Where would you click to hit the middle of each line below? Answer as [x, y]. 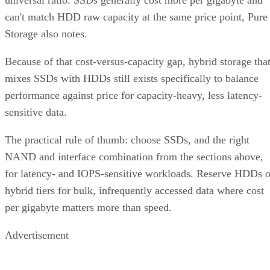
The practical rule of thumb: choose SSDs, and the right [127, 140]
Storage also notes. [46, 34]
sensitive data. [36, 112]
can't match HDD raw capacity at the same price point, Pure [136, 17]
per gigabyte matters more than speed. [88, 208]
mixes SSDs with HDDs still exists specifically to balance [132, 79]
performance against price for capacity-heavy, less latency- [133, 96]
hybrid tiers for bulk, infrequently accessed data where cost [134, 191]
